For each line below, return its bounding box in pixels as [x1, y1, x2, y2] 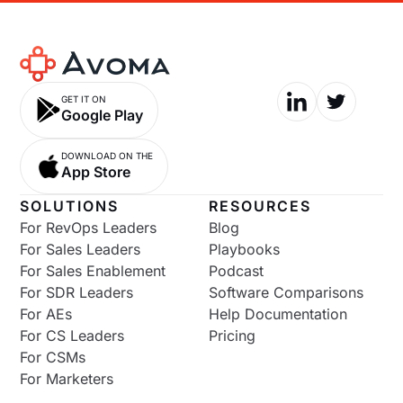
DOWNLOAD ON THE [60, 149, 153, 161]
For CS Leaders [20, 326, 125, 345]
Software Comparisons [209, 282, 363, 301]
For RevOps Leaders [20, 218, 157, 237]
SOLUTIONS [20, 196, 120, 215]
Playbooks [209, 239, 280, 258]
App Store [60, 162, 130, 181]
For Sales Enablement [20, 261, 166, 280]
